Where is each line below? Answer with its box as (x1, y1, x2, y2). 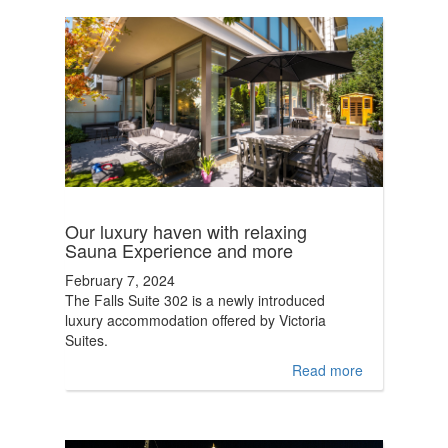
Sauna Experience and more (65, 237, 293, 263)
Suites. (65, 330, 108, 350)
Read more (292, 360, 363, 380)
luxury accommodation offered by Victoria (65, 310, 326, 330)
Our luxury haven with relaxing (65, 218, 307, 244)
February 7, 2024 (65, 270, 175, 290)
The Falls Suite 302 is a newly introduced (65, 290, 325, 310)
